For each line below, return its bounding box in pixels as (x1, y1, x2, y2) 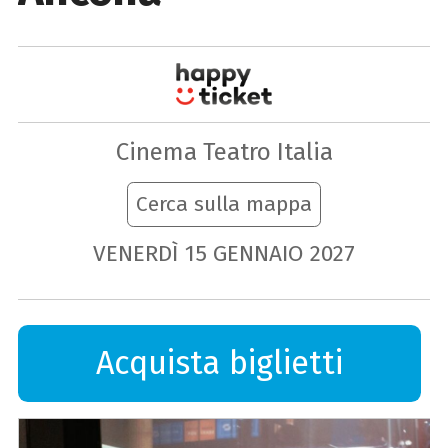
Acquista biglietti (96, 343, 344, 383)
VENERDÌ (92, 240, 178, 268)
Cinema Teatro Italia (115, 137, 333, 167)
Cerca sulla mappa (136, 191, 312, 218)
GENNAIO (213, 240, 304, 268)
